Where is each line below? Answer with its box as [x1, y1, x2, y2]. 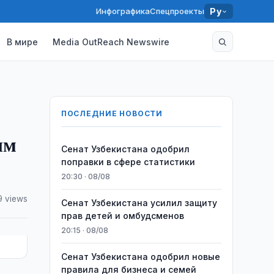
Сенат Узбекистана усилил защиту [61, 198, 217, 208]
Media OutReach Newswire [53, 36, 170, 47]
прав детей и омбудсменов [61, 210, 184, 221]
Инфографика [96, 6, 150, 16]
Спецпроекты [150, 6, 205, 16]
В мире [7, 36, 39, 47]
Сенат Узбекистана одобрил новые [61, 251, 220, 262]
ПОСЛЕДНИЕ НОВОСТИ [61, 109, 163, 118]
